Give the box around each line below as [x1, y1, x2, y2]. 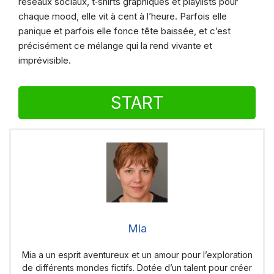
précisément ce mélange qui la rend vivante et [18, 40, 212, 52]
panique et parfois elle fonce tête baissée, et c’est [18, 25, 231, 37]
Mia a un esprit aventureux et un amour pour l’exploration [21, 250, 253, 261]
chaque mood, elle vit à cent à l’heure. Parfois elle [18, 10, 227, 23]
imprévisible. [18, 54, 71, 67]
